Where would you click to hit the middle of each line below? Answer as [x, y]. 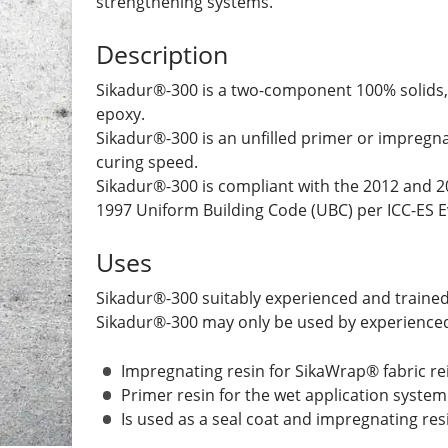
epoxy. [120, 114]
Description [162, 53]
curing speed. [147, 162]
